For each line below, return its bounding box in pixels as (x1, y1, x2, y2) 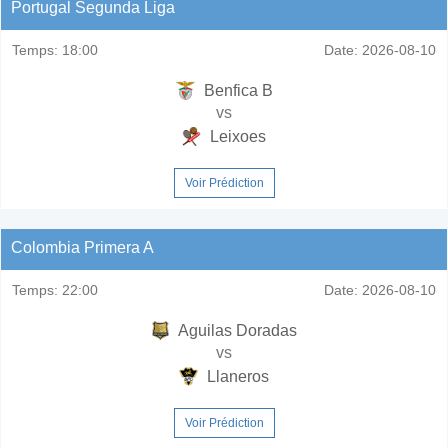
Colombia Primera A (11, 238, 154, 256)
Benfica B (199, 81, 273, 99)
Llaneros (203, 367, 269, 385)
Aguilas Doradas (175, 321, 297, 339)
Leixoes (206, 127, 266, 145)
